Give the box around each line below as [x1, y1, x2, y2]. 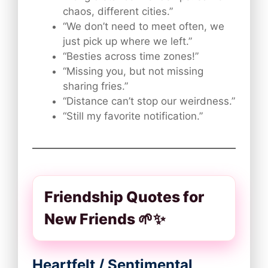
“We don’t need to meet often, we [63, 20, 224, 32]
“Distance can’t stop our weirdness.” [63, 95, 235, 107]
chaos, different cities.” [63, 5, 173, 17]
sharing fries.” [63, 80, 128, 92]
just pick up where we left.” [63, 35, 192, 47]
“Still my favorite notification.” [63, 109, 203, 122]
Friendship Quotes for [44, 187, 204, 206]
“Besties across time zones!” [63, 50, 199, 62]
